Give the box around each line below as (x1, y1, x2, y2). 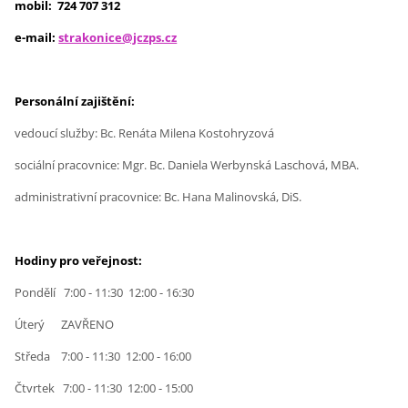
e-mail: (15, 29, 56, 46)
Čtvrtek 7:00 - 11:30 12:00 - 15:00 (15, 380, 197, 397)
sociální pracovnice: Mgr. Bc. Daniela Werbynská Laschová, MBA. (15, 157, 360, 174)
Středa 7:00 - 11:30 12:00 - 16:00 (15, 348, 195, 365)
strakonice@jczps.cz (58, 29, 178, 46)
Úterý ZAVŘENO (15, 316, 115, 333)
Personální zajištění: (15, 93, 136, 110)
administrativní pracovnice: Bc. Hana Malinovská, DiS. (15, 189, 302, 206)
